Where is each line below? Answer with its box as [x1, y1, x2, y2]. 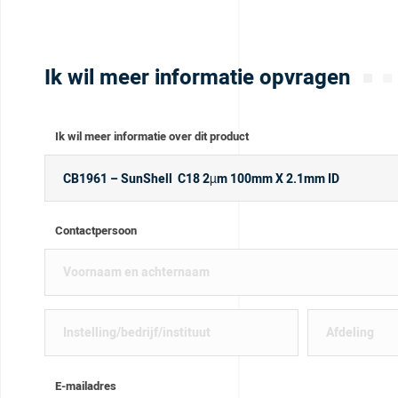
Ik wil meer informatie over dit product [54, 128, 249, 146]
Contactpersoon [54, 222, 137, 240]
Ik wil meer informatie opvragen [44, 61, 350, 93]
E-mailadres [54, 377, 116, 394]
